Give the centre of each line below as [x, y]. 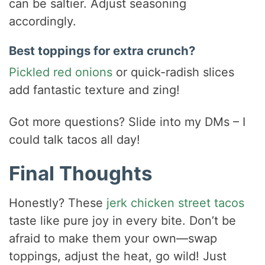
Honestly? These [58, 203]
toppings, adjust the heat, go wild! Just [118, 256]
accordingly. [43, 22]
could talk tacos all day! [75, 140]
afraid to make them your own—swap [113, 238]
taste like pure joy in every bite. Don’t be [123, 220]
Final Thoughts [81, 174]
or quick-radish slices [174, 72]
